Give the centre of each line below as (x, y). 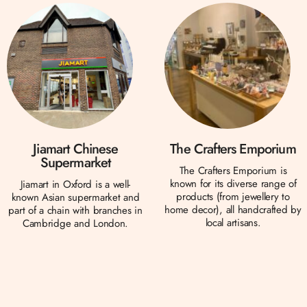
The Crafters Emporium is (233, 170)
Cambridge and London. (75, 223)
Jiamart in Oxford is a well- (75, 184)
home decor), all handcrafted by (233, 209)
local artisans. (233, 222)
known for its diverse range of (233, 183)
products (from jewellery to (233, 196)
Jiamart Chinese (75, 149)
